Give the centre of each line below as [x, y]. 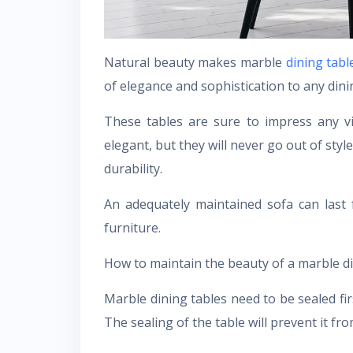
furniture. [132, 228]
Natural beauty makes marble [195, 63]
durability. [133, 169]
